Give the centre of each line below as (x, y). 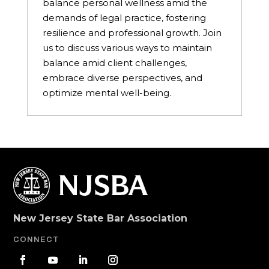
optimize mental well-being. (107, 93)
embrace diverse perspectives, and (122, 78)
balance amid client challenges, (114, 63)
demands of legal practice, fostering (124, 18)
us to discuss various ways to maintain (127, 48)
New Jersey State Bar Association (101, 219)
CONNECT (36, 240)
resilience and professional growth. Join (132, 33)
